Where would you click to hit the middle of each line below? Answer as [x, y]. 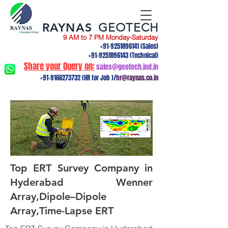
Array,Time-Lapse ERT [62, 211]
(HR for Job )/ [98, 78]
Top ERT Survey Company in [81, 168]
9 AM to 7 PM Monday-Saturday [111, 37]
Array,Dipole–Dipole [58, 196]
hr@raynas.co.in [137, 78]
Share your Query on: [59, 66]
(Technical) [143, 55]
